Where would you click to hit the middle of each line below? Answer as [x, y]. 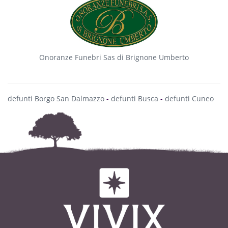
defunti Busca [135, 98]
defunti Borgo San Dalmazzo [56, 98]
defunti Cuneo [189, 98]
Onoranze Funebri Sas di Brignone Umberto [114, 57]
